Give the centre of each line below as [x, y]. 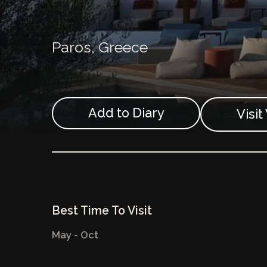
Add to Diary [126, 113]
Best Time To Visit [102, 210]
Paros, [75, 47]
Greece [123, 47]
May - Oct [75, 235]
